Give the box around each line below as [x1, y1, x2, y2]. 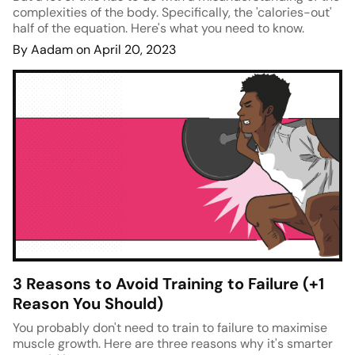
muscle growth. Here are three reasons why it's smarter [13, 335, 333, 353]
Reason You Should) [13, 293, 163, 315]
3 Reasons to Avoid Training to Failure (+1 [13, 273, 324, 295]
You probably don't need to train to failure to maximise [13, 319, 327, 337]
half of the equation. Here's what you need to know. [13, 20, 304, 37]
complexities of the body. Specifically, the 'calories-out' [13, 4, 332, 21]
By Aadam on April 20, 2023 [13, 41, 176, 59]
